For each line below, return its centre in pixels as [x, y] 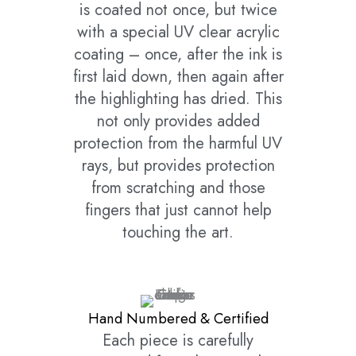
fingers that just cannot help [178, 211]
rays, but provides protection [178, 166]
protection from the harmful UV [178, 144]
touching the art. [178, 233]
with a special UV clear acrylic [178, 33]
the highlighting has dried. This [178, 99]
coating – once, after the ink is [178, 55]
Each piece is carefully [178, 341]
